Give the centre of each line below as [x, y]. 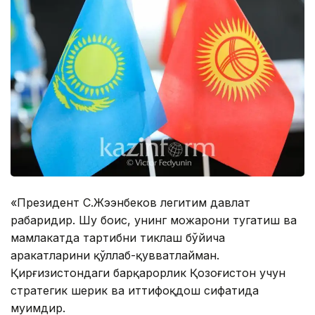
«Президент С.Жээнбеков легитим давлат [130, 203]
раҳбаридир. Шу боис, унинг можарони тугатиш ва [154, 220]
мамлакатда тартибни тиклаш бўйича [118, 238]
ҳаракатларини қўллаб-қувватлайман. [115, 256]
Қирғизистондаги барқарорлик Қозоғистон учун [148, 273]
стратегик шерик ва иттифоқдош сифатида [135, 291]
